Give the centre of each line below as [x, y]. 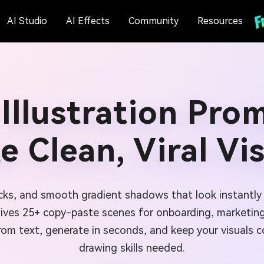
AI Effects [88, 21]
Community [153, 21]
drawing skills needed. [132, 248]
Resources [220, 21]
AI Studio [27, 21]
